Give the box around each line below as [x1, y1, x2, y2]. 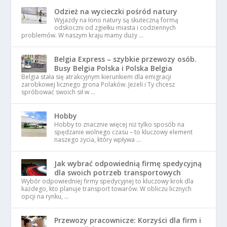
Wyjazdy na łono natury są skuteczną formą [54, 16, 179, 25]
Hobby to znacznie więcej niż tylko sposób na [54, 120, 185, 129]
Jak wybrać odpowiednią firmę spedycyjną [54, 159, 202, 169]
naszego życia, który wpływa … [54, 135, 141, 144]
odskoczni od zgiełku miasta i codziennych [54, 23, 176, 32]
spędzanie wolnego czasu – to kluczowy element [54, 128, 193, 137]
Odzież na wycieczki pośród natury [54, 7, 178, 17]
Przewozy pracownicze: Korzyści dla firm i [54, 215, 202, 225]
